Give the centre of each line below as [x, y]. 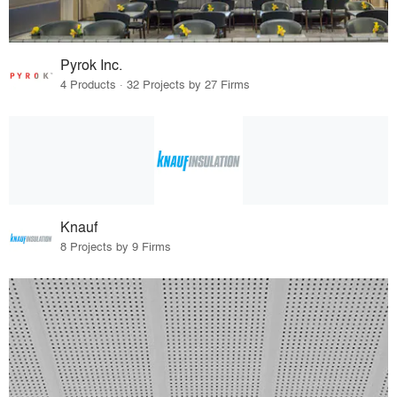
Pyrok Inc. [92, 64]
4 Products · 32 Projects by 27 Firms [156, 83]
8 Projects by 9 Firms [116, 245]
